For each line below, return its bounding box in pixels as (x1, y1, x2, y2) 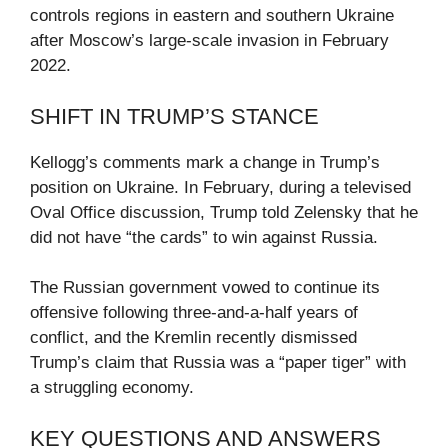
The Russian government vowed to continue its (30, 278, 380, 298)
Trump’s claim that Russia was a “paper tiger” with (30, 353, 406, 373)
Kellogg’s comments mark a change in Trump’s (30, 152, 380, 172)
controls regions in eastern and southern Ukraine (30, 6, 394, 26)
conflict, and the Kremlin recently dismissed (30, 328, 357, 348)
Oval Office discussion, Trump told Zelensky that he (30, 202, 418, 222)
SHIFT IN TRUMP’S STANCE (30, 103, 319, 129)
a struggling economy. (30, 378, 194, 398)
